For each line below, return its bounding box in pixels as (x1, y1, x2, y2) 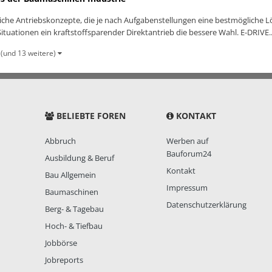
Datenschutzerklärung (166, 199, 246, 211)
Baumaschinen (45, 186, 98, 198)
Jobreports (45, 254, 83, 266)
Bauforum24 (166, 148, 211, 160)
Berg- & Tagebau (45, 203, 104, 215)
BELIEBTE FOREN (54, 110, 126, 122)
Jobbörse (45, 237, 77, 249)
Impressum (166, 182, 208, 194)
